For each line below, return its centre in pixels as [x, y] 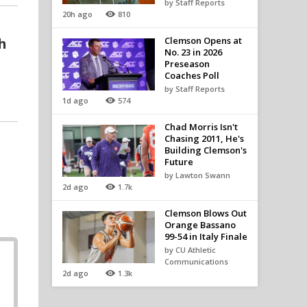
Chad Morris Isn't [201, 127]
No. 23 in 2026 [193, 52]
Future [179, 162]
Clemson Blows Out [205, 213]
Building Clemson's [205, 150]
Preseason [187, 64]
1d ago [75, 100]
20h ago [77, 14]
